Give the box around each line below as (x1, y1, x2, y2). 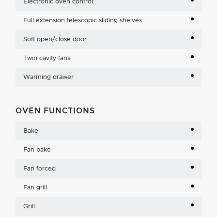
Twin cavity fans (23, 55, 70, 62)
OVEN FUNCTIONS (15, 107, 95, 115)
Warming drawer (23, 74, 74, 80)
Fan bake (23, 146, 51, 153)
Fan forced (23, 165, 56, 172)
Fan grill (23, 184, 47, 191)
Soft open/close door (23, 36, 87, 43)
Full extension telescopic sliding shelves (23, 17, 142, 24)
